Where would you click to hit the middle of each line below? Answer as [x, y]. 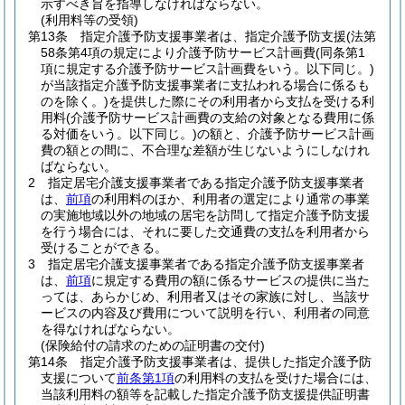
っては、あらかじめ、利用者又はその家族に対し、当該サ [205, 297]
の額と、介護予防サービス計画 [286, 134]
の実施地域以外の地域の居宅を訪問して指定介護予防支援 [205, 215]
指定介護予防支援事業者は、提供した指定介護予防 [226, 362]
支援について [79, 378]
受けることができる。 [104, 248]
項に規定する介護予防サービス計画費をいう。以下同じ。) [207, 69]
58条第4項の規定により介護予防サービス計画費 [178, 52]
